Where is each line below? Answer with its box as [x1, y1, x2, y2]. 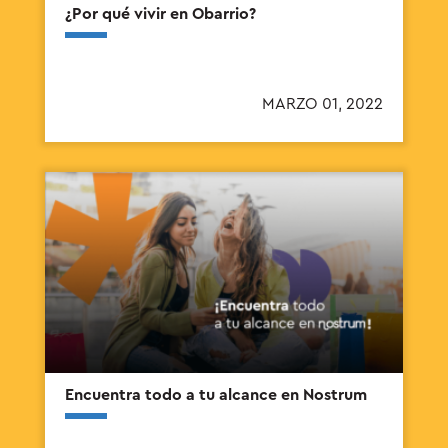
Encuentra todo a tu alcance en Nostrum [65, 387, 367, 404]
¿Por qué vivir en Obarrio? [65, 5, 256, 22]
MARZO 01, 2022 [262, 95, 383, 112]
